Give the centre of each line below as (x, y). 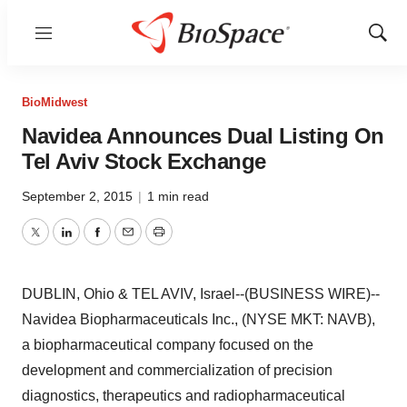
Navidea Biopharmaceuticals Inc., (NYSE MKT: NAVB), (199, 319)
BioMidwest (55, 102)
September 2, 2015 (79, 196)
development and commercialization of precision (177, 370)
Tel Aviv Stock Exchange (144, 161)
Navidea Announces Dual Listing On (203, 136)
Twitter (55, 243)
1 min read (178, 196)
